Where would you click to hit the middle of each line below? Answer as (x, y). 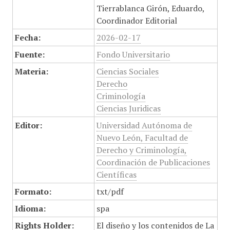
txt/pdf (110, 191)
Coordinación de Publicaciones (153, 162)
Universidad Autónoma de (144, 125)
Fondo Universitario (133, 54)
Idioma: (30, 208)
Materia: (31, 71)
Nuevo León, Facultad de (142, 138)
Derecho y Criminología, (141, 150)
